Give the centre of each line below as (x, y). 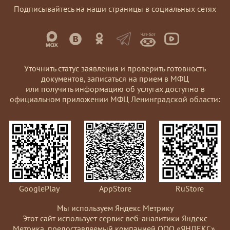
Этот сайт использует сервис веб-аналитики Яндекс (115, 218)
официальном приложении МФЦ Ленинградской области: (115, 99)
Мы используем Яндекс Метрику (115, 208)
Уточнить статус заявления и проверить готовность (115, 68)
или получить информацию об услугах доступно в (115, 89)
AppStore (115, 188)
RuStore (190, 188)
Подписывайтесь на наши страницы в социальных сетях (115, 8)
